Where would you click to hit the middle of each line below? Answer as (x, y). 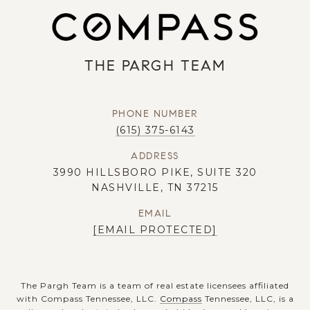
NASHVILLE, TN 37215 (155, 187)
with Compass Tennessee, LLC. (88, 298)
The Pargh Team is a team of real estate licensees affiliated (155, 285)
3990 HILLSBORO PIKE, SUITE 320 (155, 172)
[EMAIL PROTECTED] (155, 229)
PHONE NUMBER (155, 113)
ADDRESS (155, 156)
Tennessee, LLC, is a (248, 298)
